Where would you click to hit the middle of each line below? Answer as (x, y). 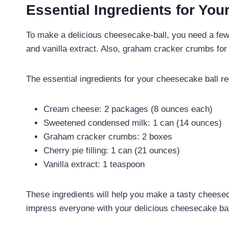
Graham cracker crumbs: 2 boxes (108, 136)
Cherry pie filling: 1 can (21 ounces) (112, 150)
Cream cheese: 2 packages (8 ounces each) (128, 109)
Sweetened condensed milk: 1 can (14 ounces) (133, 123)
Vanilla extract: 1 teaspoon (94, 164)
